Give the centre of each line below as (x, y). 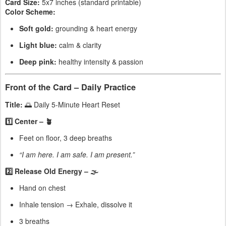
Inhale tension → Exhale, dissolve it (76, 204)
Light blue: (38, 45)
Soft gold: (36, 29)
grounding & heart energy (95, 29)
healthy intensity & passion (100, 62)
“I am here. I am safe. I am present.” (77, 154)
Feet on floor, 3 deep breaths (66, 137)
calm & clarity (79, 45)
